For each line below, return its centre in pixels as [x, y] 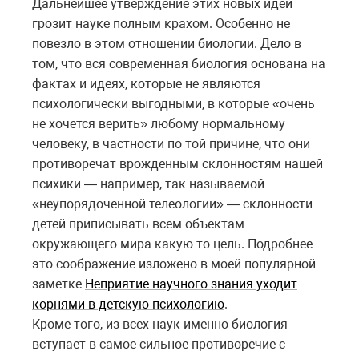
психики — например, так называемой [148, 184]
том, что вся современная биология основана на [179, 63]
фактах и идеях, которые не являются [146, 83]
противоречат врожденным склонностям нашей [177, 163]
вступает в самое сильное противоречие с [159, 344]
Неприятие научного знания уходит [191, 284]
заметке [58, 284]
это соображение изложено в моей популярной [174, 264]
